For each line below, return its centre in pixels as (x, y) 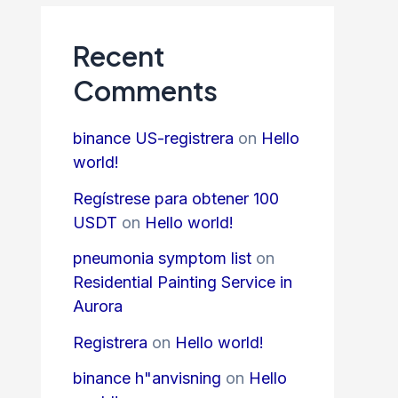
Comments (145, 90)
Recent (119, 55)
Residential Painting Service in (183, 282)
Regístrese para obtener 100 (176, 198)
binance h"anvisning (147, 378)
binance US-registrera (153, 138)
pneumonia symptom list (162, 258)
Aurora (98, 306)
